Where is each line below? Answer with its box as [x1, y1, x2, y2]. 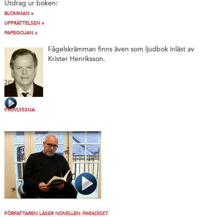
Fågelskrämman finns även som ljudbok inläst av [47, 45, 194, 53]
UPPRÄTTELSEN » [4, 20, 44, 27]
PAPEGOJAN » [4, 30, 37, 36]
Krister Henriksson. [47, 54, 105, 63]
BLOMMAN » [4, 11, 33, 17]
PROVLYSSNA [4, 107, 35, 113]
